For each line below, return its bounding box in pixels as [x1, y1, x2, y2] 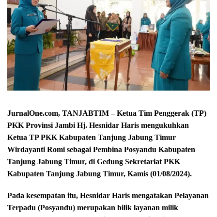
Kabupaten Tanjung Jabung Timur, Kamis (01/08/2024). [7, 170, 192, 178]
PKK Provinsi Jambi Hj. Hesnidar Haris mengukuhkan [7, 121, 189, 130]
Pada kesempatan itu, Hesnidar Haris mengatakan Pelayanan [7, 191, 209, 200]
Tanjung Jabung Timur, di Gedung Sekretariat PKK [7, 157, 180, 166]
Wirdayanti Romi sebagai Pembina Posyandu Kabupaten [7, 145, 195, 154]
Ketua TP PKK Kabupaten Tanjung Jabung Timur [7, 133, 176, 142]
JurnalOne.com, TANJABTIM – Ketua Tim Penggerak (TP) [7, 109, 206, 118]
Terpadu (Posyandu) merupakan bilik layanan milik [7, 203, 178, 212]
